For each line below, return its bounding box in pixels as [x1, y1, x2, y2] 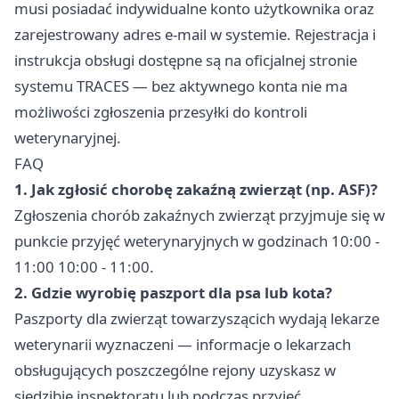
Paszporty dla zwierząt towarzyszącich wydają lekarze [14, 308, 379, 330]
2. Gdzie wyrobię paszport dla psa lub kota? [14, 282, 332, 304]
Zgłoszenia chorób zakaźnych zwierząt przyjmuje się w [14, 205, 385, 226]
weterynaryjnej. [14, 127, 121, 149]
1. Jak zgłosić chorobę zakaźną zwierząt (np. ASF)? [14, 179, 378, 200]
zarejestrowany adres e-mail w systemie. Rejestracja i [14, 24, 376, 45]
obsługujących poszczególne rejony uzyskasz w [14, 360, 336, 381]
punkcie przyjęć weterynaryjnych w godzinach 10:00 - [14, 231, 379, 252]
